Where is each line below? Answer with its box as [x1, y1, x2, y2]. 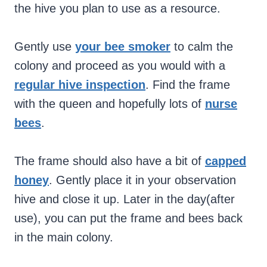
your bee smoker [75, 40, 170, 54]
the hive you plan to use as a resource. [14, 2, 224, 15]
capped [205, 154, 246, 168]
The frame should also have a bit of [14, 154, 205, 168]
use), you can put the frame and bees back [14, 212, 243, 225]
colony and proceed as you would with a [14, 59, 225, 73]
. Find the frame [145, 78, 230, 92]
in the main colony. [14, 231, 113, 244]
